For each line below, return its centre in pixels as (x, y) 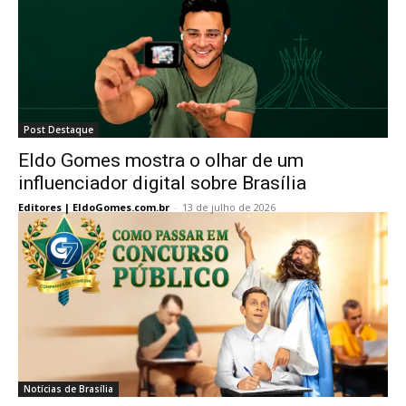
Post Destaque (58, 130)
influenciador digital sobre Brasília (162, 183)
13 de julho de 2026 (229, 207)
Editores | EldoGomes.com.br (94, 207)
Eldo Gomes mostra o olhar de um (161, 160)
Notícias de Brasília (68, 389)
